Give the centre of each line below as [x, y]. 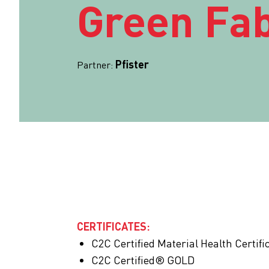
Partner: [95, 65]
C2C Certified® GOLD [143, 259]
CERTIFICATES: [113, 226]
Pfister [132, 64]
